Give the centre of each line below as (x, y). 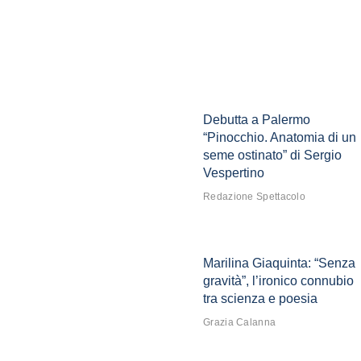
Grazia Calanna (240, 323)
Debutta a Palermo (257, 120)
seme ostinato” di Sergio (272, 156)
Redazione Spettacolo (254, 197)
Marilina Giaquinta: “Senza (279, 263)
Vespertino (234, 173)
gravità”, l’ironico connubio (278, 281)
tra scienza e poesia (260, 299)
